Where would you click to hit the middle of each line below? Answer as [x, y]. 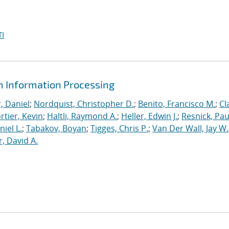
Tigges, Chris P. [119, 128]
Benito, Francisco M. [177, 104]
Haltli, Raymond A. [82, 116]
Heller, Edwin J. [149, 116]
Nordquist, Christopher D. [84, 104]
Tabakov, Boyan [56, 128]
